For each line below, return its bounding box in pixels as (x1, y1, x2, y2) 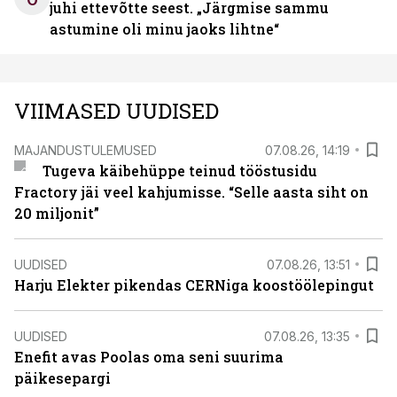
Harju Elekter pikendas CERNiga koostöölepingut (14, 276, 374, 294)
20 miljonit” (14, 204, 99, 222)
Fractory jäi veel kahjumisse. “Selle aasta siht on (14, 183, 369, 201)
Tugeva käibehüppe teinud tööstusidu (42, 161, 317, 180)
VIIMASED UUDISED (14, 97, 219, 125)
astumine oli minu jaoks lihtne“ (50, 19, 279, 38)
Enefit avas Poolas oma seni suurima (14, 347, 284, 366)
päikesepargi (14, 369, 111, 387)
